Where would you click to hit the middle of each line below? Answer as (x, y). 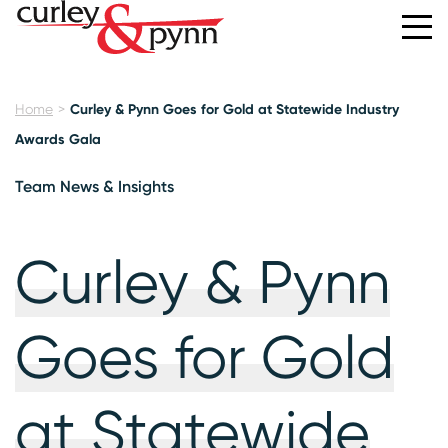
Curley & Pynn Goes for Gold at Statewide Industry (234, 109)
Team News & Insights (94, 186)
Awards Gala (58, 139)
